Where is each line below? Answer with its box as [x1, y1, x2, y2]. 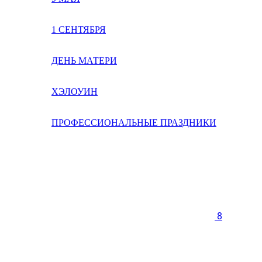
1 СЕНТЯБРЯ [51, 25, 106, 35]
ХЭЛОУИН [51, 87, 98, 96]
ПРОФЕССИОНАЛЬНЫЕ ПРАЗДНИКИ [51, 118, 216, 127]
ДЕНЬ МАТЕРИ [51, 56, 117, 65]
